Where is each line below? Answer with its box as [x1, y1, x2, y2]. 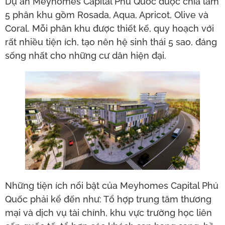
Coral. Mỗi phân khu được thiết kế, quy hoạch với [5, 23, 214, 34]
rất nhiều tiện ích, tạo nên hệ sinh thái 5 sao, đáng [5, 36, 217, 47]
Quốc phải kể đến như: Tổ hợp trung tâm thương [5, 193, 211, 204]
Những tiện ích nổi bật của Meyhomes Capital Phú [5, 180, 218, 191]
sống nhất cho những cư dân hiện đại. [5, 50, 166, 61]
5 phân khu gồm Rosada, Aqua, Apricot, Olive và [5, 9, 208, 20]
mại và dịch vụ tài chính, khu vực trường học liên [5, 207, 212, 218]
